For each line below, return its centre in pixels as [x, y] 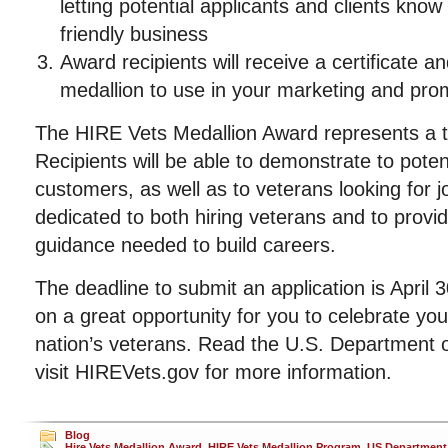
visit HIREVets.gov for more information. [213, 372]
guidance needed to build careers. [185, 245]
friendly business [134, 34]
